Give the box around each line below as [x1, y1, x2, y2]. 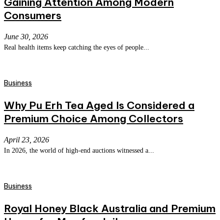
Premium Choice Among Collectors [4, 112, 183, 126]
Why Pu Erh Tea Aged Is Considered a [4, 99, 194, 112]
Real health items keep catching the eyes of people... [4, 44, 149, 52]
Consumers [4, 9, 61, 23]
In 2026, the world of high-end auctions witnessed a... [4, 147, 154, 155]
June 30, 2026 [4, 32, 48, 41]
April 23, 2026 [4, 136, 49, 144]
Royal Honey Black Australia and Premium [4, 202, 216, 216]
